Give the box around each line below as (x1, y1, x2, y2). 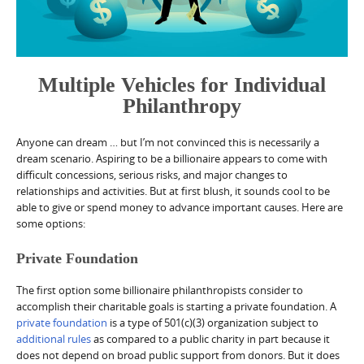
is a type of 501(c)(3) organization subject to (107, 315, 318, 331)
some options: (16, 216, 85, 232)
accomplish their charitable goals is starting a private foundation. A (16, 299, 336, 314)
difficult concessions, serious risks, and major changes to (16, 167, 288, 183)
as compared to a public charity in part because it (91, 331, 330, 347)
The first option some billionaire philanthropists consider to (16, 283, 303, 298)
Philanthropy (123, 93, 241, 118)
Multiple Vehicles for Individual (38, 72, 326, 97)
